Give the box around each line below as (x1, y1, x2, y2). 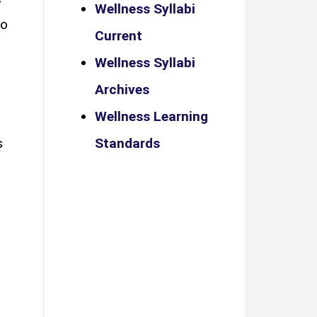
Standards (95, 135, 160, 151)
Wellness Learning (95, 108, 208, 125)
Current (95, 28, 142, 44)
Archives (95, 81, 149, 98)
